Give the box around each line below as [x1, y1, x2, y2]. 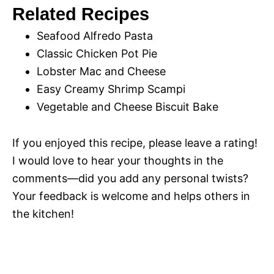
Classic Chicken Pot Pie [37, 47, 157, 61]
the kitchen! [12, 207, 74, 221]
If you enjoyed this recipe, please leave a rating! [12, 136, 257, 150]
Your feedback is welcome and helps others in [12, 190, 250, 203]
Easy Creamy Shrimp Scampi [37, 83, 185, 96]
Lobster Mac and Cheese [37, 65, 166, 78]
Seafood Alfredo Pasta [37, 29, 153, 43]
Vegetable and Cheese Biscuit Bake [37, 100, 218, 114]
